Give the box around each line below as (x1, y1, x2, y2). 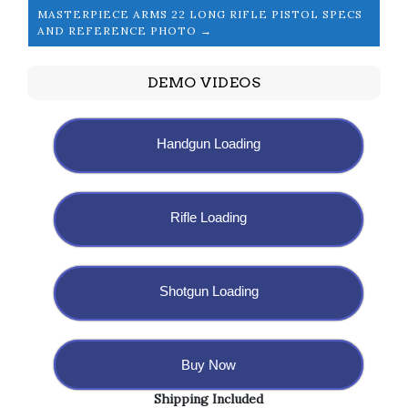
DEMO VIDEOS (147, 74, 261, 92)
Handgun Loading (157, 136, 260, 152)
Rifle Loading (170, 209, 247, 226)
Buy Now (181, 357, 236, 373)
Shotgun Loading (158, 283, 259, 300)
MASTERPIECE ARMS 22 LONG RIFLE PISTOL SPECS (37, 7, 362, 22)
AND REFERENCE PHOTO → (37, 24, 212, 38)
